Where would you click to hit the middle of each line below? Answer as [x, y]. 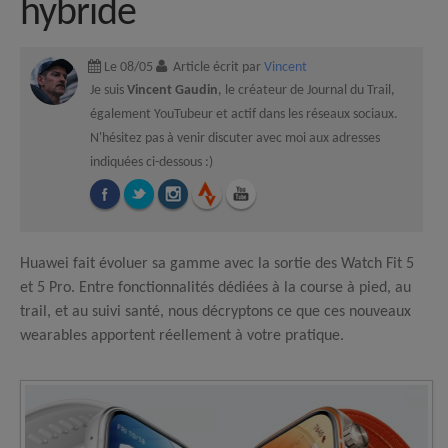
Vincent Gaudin [172, 90]
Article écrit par [217, 67]
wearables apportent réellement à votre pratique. [182, 336]
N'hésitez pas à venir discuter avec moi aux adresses [235, 138]
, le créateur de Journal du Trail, [306, 90]
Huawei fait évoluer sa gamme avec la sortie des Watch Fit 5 [217, 264]
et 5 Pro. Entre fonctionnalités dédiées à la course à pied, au [215, 288]
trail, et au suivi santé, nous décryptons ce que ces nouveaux [215, 312]
